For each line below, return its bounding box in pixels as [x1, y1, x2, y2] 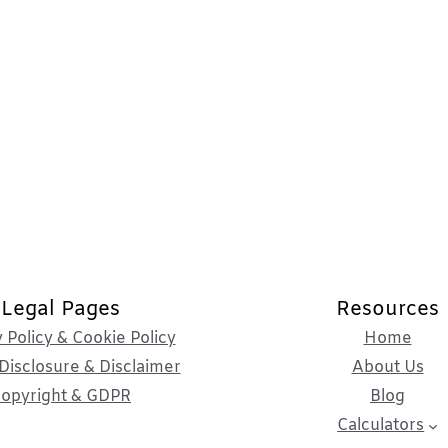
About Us [351, 357, 424, 379]
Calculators [337, 415, 425, 437]
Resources [336, 297, 439, 324]
